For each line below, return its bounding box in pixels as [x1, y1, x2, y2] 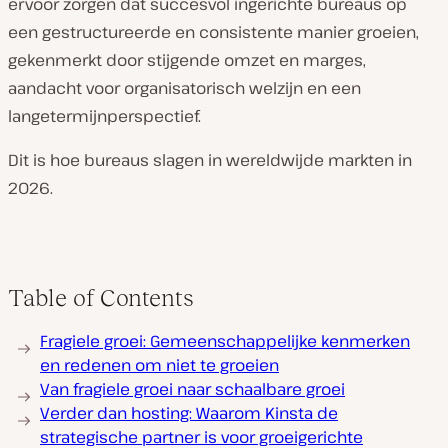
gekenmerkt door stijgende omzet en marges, [8, 49, 366, 71]
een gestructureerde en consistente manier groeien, [8, 21, 419, 43]
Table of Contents [8, 284, 194, 311]
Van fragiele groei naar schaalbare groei [40, 378, 345, 400]
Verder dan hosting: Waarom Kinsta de [40, 402, 338, 424]
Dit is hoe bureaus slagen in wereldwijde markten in [8, 149, 412, 171]
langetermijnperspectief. [8, 105, 201, 127]
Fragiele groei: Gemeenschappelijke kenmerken [40, 330, 410, 352]
